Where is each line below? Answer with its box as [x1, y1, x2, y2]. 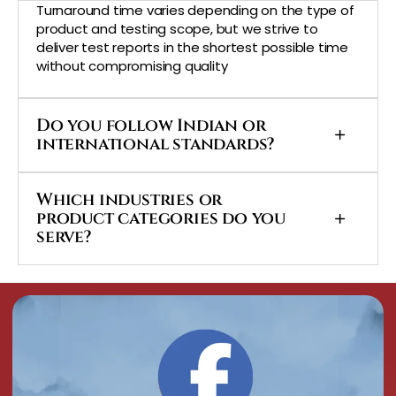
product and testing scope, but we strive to [36, 19, 318, 38]
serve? [36, 225, 92, 248]
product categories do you [36, 207, 286, 230]
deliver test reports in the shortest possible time [36, 38, 348, 57]
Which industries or [36, 188, 223, 211]
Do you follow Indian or [36, 114, 266, 137]
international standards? [36, 133, 276, 156]
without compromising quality [36, 57, 228, 75]
